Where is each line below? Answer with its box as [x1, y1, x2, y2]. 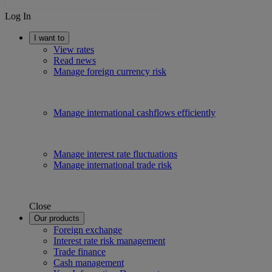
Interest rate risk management [53, 236, 165, 246]
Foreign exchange [53, 225, 122, 235]
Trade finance [53, 246, 106, 257]
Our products [34, 214, 80, 223]
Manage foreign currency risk [53, 66, 166, 76]
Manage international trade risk [53, 160, 172, 170]
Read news [53, 55, 96, 66]
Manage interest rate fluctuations [53, 149, 177, 159]
